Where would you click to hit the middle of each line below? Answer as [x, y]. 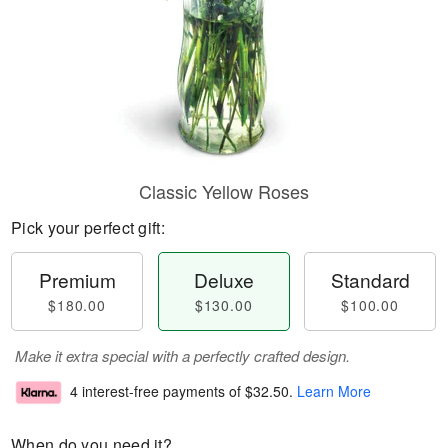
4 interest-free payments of [157, 391]
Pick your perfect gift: [88, 227]
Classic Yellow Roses [224, 191]
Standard [370, 279]
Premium [77, 279]
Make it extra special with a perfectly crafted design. [182, 355]
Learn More [334, 391]
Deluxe [223, 279]
